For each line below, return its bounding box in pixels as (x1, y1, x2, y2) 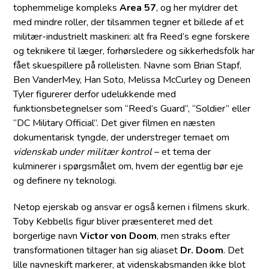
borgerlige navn (13, 229, 80, 243)
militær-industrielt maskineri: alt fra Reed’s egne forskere (13, 30, 250, 44)
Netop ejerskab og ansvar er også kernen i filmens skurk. (13, 201, 250, 214)
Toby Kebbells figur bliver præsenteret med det (13, 215, 213, 229)
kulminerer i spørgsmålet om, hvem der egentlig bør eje (13, 160, 244, 174)
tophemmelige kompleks (13, 1, 120, 15)
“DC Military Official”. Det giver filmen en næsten (13, 116, 216, 130)
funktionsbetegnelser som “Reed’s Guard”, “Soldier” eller (13, 102, 251, 116)
